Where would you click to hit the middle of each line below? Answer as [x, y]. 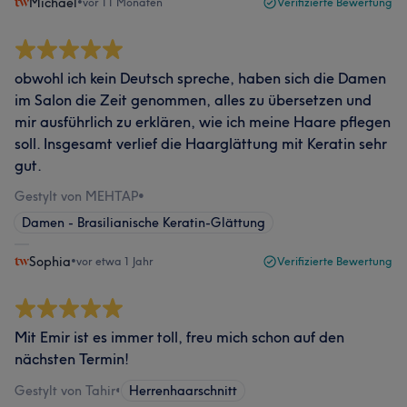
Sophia [50, 261]
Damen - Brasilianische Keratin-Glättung [144, 222]
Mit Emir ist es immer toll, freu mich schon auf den [179, 337]
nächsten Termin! [72, 358]
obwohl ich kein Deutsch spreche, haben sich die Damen [200, 78]
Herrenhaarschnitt [183, 390]
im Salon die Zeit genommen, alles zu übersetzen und [193, 99]
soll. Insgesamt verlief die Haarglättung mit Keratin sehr [201, 143]
